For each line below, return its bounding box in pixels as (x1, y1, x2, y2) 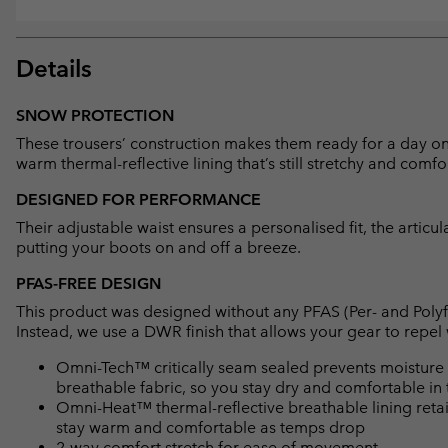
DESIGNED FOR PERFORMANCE (16, 190, 261, 210)
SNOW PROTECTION (16, 106, 174, 126)
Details (16, 54, 92, 84)
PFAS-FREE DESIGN (16, 274, 161, 294)
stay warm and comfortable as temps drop (56, 418, 365, 438)
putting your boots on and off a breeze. (16, 238, 301, 258)
